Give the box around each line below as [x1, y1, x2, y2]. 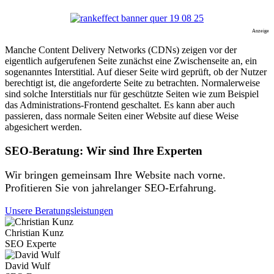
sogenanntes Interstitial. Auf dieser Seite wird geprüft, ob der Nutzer [5, 66, 267, 77]
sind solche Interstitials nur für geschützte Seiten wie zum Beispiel [5, 88, 259, 99]
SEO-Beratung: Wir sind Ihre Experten [5, 144, 202, 157]
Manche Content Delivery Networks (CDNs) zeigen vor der [5, 44, 237, 55]
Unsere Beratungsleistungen [5, 206, 113, 217]
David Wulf [5, 261, 50, 272]
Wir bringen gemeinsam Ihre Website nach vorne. [5, 169, 226, 182]
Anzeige [251, 28, 269, 34]
